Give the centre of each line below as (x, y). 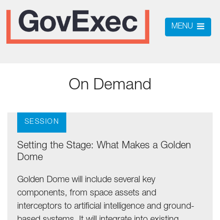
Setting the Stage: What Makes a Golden (104, 146)
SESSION (42, 122)
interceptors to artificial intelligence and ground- (106, 207)
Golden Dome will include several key (86, 180)
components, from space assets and (87, 193)
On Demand (110, 86)
